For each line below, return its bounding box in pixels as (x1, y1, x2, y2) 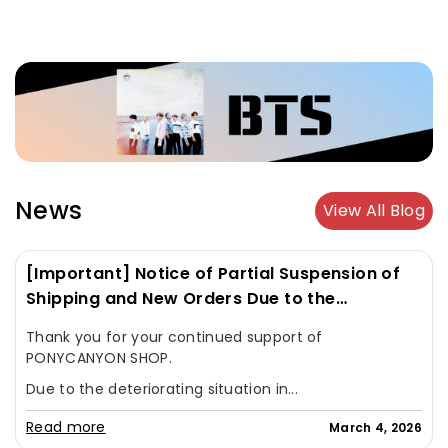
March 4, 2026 (329, 419, 422, 437)
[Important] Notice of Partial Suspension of (26, 261, 401, 285)
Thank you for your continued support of (26, 326, 323, 347)
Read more (26, 417, 106, 438)
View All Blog (323, 198, 425, 222)
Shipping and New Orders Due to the (26, 286, 336, 310)
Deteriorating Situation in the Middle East (26, 311, 378, 335)
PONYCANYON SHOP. (26, 347, 172, 368)
